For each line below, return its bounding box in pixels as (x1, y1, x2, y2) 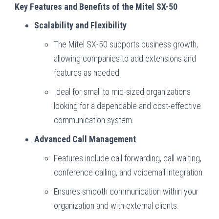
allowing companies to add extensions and (54, 53, 196, 64)
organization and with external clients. (54, 200, 179, 211)
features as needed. (54, 67, 121, 78)
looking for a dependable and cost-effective (54, 100, 201, 111)
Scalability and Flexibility (34, 20, 127, 30)
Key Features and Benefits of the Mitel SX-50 (15, 1, 177, 12)
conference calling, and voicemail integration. (54, 167, 204, 177)
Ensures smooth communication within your (54, 186, 198, 197)
